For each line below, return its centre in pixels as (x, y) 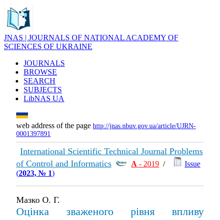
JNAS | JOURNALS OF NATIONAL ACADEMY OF (91, 38)
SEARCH (40, 81)
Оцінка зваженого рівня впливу (110, 211)
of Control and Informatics (64, 164)
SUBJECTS (43, 90)
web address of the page (55, 125)
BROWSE (40, 72)
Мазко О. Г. (38, 200)
